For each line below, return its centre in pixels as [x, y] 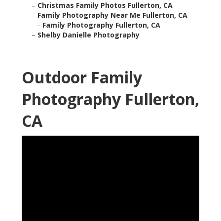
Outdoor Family [82, 77]
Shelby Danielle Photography [89, 35]
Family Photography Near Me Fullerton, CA [112, 15]
